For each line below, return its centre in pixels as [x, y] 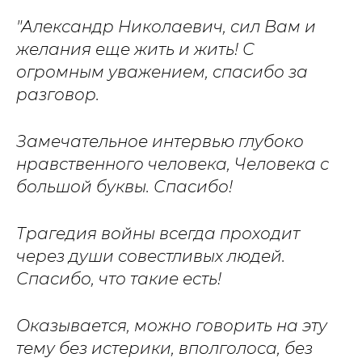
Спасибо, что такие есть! [119, 279]
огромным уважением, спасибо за [162, 72]
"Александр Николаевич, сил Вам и [166, 27]
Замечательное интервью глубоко [160, 141]
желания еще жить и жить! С [135, 49]
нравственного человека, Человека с [173, 164]
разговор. [58, 95]
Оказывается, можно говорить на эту [172, 326]
